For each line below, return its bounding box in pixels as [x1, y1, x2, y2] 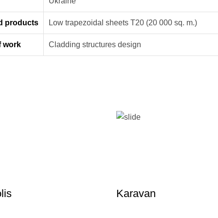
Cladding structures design [49, 40, 141, 49]
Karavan [116, 187, 156, 200]
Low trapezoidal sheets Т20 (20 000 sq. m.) [49, 18, 197, 27]
